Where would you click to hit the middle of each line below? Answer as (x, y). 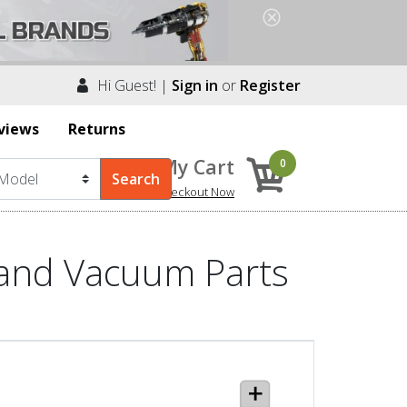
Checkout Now (195, 191)
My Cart (197, 166)
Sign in (195, 85)
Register (270, 85)
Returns (97, 129)
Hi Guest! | (131, 85)
